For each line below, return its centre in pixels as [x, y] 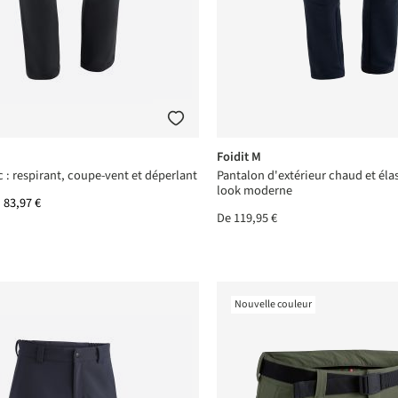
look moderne [254, 190]
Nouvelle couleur [273, 305]
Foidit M [239, 156]
